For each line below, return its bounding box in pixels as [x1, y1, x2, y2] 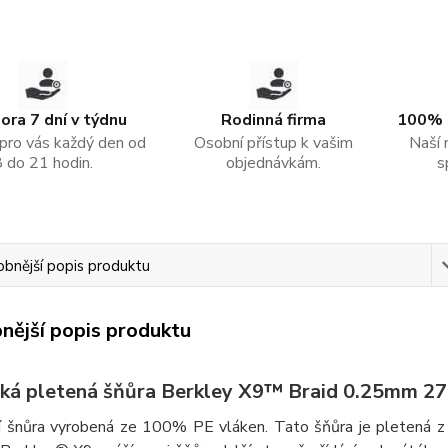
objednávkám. [226, 151, 322, 174]
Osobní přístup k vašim [194, 131, 354, 154]
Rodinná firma [221, 108, 327, 131]
